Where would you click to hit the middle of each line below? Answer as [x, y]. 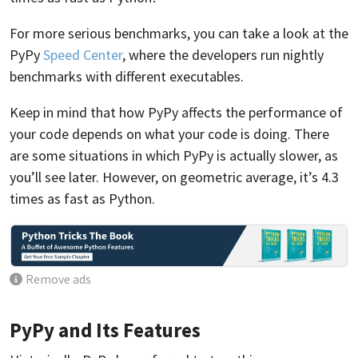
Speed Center [83, 55]
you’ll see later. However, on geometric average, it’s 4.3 [174, 177]
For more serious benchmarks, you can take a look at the [179, 34]
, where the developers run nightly [223, 55]
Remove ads [59, 280]
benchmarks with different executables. [127, 77]
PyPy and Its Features [105, 330]
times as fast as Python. [82, 199]
